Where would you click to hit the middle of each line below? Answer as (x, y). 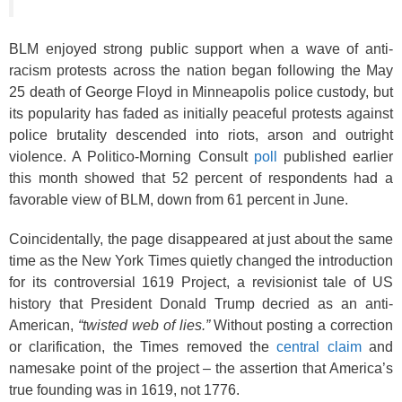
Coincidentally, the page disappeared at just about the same (201, 239)
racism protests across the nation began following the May (201, 71)
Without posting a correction (301, 325)
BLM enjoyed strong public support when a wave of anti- (201, 49)
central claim (319, 346)
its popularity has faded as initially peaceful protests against (201, 114)
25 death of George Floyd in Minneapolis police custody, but (201, 92)
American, (44, 325)
